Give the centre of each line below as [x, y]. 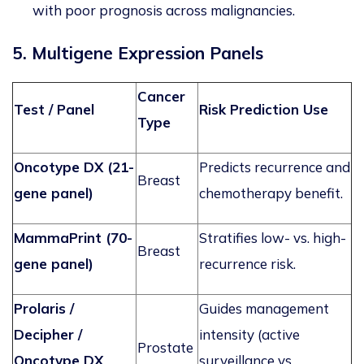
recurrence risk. [247, 264]
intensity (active [249, 335]
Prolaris [40, 309]
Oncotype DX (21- [74, 167]
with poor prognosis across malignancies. [165, 11]
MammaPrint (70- [73, 238]
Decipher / [48, 335]
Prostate [165, 348]
